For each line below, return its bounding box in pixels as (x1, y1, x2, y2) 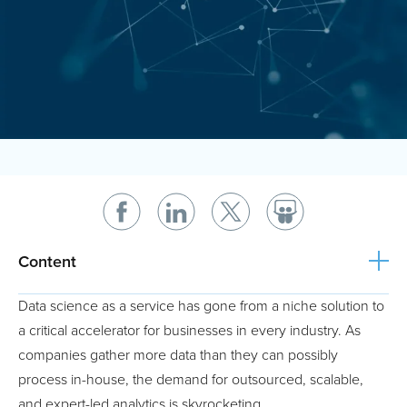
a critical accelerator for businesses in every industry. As (18, 322, 361, 341)
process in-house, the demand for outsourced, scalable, (18, 371, 363, 390)
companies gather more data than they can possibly (18, 346, 338, 365)
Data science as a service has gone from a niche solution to (18, 297, 384, 316)
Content (18, 252, 76, 273)
